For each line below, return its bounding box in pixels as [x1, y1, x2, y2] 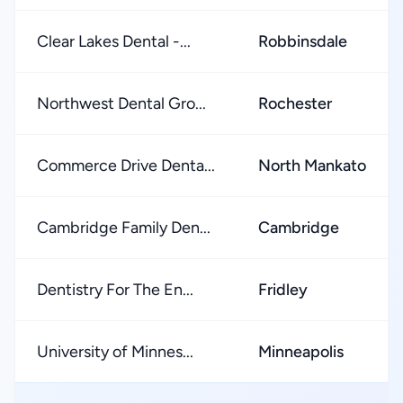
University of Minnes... [37, 342, 193, 362]
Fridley [258, 280, 308, 300]
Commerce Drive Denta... [37, 156, 215, 175]
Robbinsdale [258, 31, 347, 51]
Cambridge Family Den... [37, 218, 210, 237]
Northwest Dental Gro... [37, 94, 206, 113]
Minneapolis [258, 342, 344, 362]
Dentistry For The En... [37, 280, 193, 300]
